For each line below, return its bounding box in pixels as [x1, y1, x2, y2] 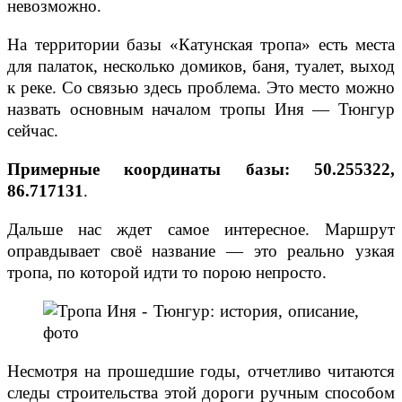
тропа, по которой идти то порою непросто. [7, 263, 327, 283]
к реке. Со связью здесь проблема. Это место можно [7, 78, 395, 98]
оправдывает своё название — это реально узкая [7, 241, 395, 261]
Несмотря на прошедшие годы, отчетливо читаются [7, 362, 395, 381]
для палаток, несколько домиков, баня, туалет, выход [7, 57, 395, 76]
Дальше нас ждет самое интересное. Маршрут [7, 220, 395, 240]
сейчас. [7, 121, 58, 141]
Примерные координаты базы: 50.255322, [7, 160, 395, 179]
